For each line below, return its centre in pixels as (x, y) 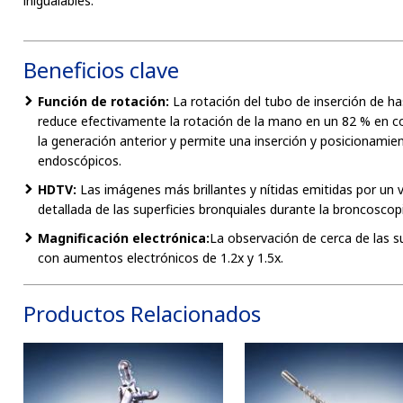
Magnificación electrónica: (124, 238)
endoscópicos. (80, 161)
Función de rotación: (103, 101)
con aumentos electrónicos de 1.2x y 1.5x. (161, 258)
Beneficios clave (101, 70)
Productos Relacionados (142, 313)
